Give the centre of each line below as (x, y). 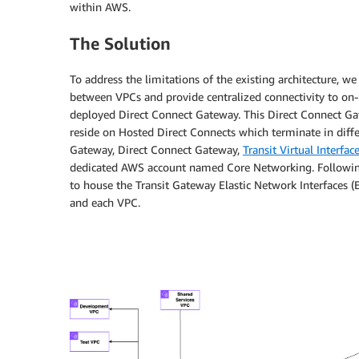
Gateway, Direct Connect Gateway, (156, 150)
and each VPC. (105, 203)
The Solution (120, 43)
